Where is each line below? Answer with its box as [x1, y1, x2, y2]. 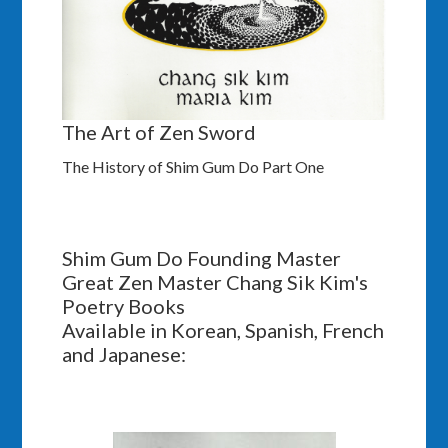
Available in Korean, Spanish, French [62, 317, 385, 342]
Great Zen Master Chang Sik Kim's [62, 269, 369, 294]
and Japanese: [62, 341, 187, 366]
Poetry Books [62, 293, 186, 318]
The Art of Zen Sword [62, 119, 257, 144]
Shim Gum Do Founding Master [62, 245, 342, 270]
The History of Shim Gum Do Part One [62, 156, 325, 176]
